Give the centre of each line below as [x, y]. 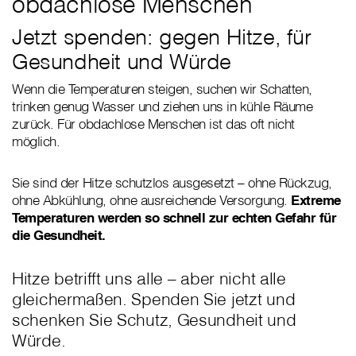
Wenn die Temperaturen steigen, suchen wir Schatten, [162, 89]
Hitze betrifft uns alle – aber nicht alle [149, 279]
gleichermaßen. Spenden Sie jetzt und [154, 299]
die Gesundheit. [59, 235]
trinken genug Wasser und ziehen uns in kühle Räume [162, 106]
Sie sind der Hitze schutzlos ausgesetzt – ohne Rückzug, [172, 183]
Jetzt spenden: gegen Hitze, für [162, 37]
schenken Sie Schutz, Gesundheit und [154, 320]
